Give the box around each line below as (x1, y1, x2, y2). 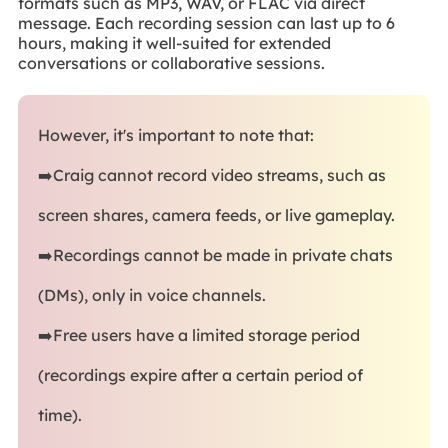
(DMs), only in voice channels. (37, 285, 266, 306)
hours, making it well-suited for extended (17, 32, 331, 53)
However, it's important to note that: (37, 125, 314, 146)
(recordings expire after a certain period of (37, 365, 363, 386)
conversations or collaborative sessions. (17, 52, 325, 73)
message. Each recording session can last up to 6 (17, 12, 395, 33)
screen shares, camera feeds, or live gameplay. (37, 205, 395, 226)
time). (37, 405, 82, 426)
